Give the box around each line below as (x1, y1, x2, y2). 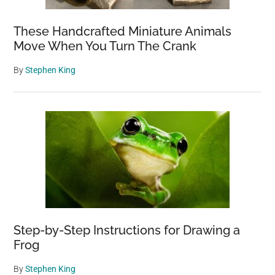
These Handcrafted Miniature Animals (14, 23, 232, 39)
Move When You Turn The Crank (14, 38, 197, 53)
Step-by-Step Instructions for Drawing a (14, 222, 241, 238)
